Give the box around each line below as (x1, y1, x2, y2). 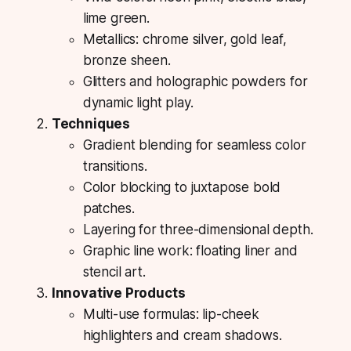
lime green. (82, 9, 150, 26)
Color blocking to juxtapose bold (82, 179, 281, 195)
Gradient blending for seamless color (82, 136, 306, 153)
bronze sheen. (82, 52, 171, 68)
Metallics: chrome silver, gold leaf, (82, 31, 287, 47)
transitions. (82, 157, 147, 174)
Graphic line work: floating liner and (82, 242, 298, 259)
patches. (82, 200, 135, 216)
